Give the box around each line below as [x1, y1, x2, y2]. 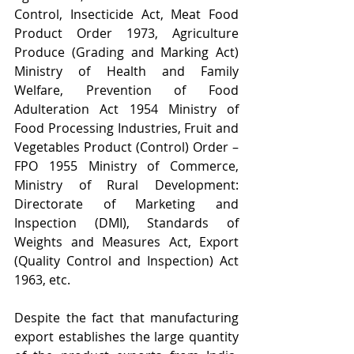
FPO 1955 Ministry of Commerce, [14, 157, 239, 175]
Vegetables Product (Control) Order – [14, 138, 239, 156]
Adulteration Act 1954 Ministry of [14, 100, 239, 118]
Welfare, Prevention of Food [14, 81, 239, 99]
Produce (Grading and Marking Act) [14, 43, 239, 61]
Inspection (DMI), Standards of [14, 214, 239, 232]
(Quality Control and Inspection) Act [14, 252, 239, 269]
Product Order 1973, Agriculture [14, 24, 239, 42]
